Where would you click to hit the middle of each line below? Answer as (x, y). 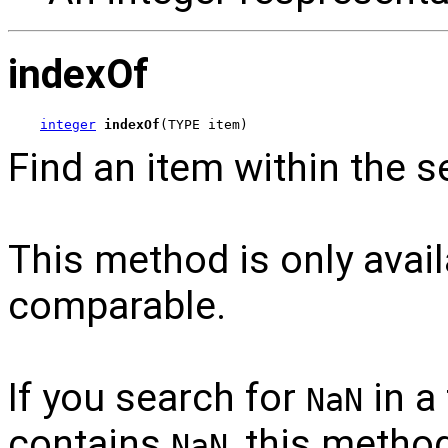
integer (68, 125)
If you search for (157, 398)
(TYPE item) (204, 125)
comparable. (117, 306)
